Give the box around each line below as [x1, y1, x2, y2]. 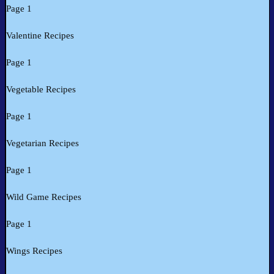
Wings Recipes [6, 246, 62, 256]
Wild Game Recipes [6, 192, 81, 202]
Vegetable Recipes [6, 84, 76, 95]
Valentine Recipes [6, 31, 74, 41]
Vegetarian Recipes [6, 138, 79, 149]
